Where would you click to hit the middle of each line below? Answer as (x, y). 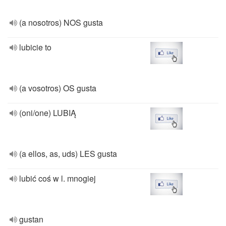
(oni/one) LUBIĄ (48, 113)
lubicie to (35, 47)
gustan (31, 219)
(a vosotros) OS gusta (58, 88)
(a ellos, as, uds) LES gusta (68, 154)
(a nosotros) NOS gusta (61, 22)
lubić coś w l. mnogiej (58, 178)
